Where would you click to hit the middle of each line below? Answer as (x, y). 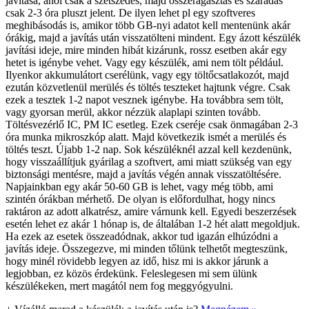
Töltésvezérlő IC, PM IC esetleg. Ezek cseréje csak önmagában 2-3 (152, 124)
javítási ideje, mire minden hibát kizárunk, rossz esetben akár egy (146, 50)
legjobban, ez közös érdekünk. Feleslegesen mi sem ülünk (131, 273)
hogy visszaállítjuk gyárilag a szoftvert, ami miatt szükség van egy (149, 161)
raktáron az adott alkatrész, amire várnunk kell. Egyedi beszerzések (151, 211)
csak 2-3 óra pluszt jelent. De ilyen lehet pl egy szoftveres (130, 12)
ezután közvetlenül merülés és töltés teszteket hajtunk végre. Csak (148, 87)
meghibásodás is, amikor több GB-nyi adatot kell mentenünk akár (148, 25)
